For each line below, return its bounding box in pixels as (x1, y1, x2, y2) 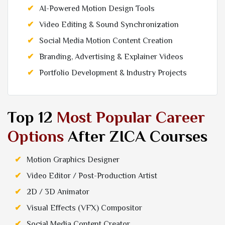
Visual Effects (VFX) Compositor (27, 203, 142, 213)
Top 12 (8, 108, 57, 127)
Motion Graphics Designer (27, 155, 120, 165)
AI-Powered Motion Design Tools (39, 4, 155, 14)
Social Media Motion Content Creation (39, 36, 173, 46)
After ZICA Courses (64, 127, 207, 146)
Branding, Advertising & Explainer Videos (39, 52, 183, 62)
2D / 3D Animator (27, 187, 89, 197)
